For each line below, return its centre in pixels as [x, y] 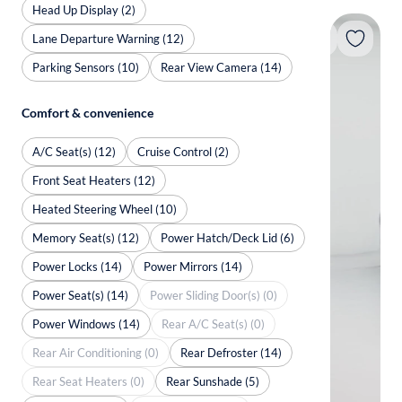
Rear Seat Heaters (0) [88, 381]
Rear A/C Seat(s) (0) [213, 323]
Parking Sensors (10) [86, 67]
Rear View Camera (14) [221, 67]
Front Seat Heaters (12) [94, 180]
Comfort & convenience [87, 113]
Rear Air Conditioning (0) [96, 352]
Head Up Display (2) [84, 9]
